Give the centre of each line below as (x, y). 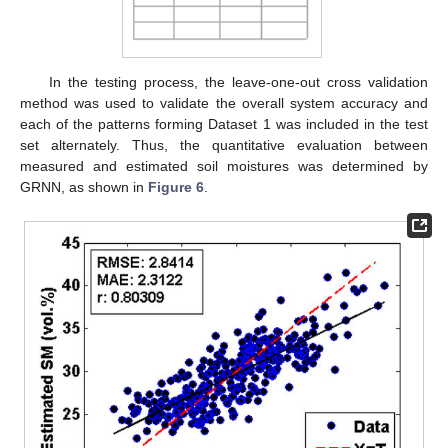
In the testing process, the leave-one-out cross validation (238, 82)
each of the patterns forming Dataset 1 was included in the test (224, 124)
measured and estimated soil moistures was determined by (224, 166)
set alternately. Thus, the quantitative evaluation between (224, 145)
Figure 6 (176, 187)
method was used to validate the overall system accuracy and (224, 103)
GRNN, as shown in (84, 187)
